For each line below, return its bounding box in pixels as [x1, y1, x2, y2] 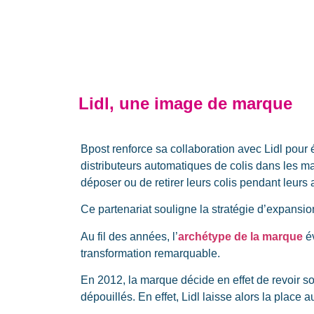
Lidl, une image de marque [78, 94, 297, 113]
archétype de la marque [178, 230, 303, 243]
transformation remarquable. [81, 247, 223, 259]
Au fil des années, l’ [81, 230, 178, 243]
